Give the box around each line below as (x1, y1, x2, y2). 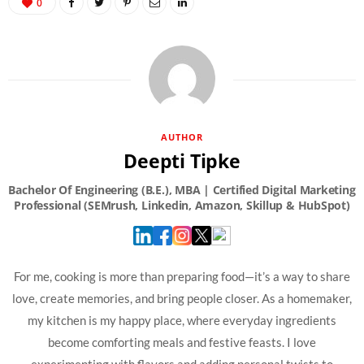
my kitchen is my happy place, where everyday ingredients (28, 313, 336, 328)
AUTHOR (161, 131, 203, 144)
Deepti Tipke (123, 148, 240, 175)
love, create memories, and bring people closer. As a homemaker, (12, 291, 352, 306)
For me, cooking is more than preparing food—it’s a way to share (14, 269, 350, 284)
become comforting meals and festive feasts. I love (48, 335, 316, 350)
